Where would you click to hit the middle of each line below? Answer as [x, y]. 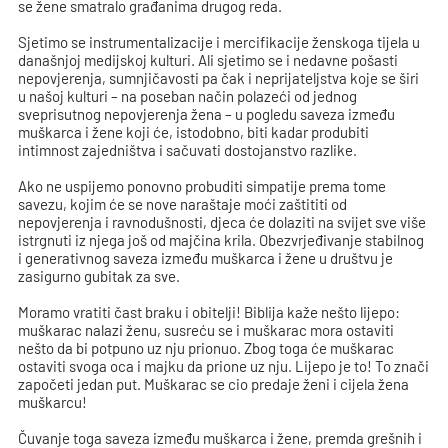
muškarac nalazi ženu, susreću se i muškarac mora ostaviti [206, 330]
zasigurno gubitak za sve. [99, 276]
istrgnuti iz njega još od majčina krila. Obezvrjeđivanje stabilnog [221, 240]
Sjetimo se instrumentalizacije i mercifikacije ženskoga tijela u [219, 42]
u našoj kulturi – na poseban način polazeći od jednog [188, 96]
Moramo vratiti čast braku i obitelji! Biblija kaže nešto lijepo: [209, 312]
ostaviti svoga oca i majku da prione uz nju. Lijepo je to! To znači [224, 366]
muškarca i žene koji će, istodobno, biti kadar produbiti [194, 132]
